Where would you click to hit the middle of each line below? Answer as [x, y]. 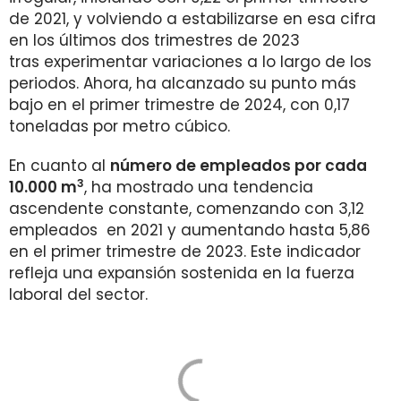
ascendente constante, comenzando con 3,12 [187, 209]
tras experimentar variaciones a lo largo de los [190, 62]
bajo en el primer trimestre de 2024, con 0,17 [179, 105]
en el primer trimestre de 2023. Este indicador [185, 252]
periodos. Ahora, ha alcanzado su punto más [183, 83]
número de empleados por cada [239, 166]
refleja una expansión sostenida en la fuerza [182, 273]
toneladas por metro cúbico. [119, 126]
